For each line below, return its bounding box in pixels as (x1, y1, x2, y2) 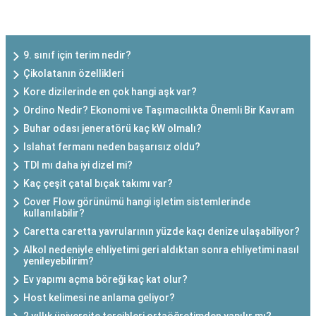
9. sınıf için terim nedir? (23, 49, 131, 61)
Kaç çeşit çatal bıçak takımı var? (23, 178, 173, 189)
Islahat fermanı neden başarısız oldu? (23, 141, 200, 152)
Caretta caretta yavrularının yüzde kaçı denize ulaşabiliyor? (23, 226, 300, 237)
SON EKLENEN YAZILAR (35, 5, 185, 22)
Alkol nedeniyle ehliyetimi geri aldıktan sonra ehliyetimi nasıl (23, 244, 299, 255)
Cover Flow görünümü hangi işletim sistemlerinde (23, 196, 250, 207)
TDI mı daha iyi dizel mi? (23, 159, 133, 171)
